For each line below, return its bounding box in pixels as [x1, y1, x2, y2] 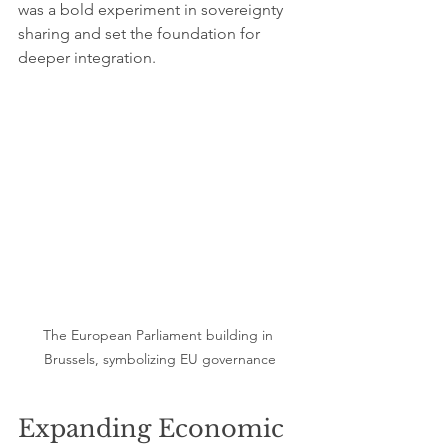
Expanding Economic [18, 414, 291, 443]
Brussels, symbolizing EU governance [44, 350, 276, 368]
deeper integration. [18, 48, 156, 67]
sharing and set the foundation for [18, 24, 264, 43]
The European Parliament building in [43, 326, 277, 344]
